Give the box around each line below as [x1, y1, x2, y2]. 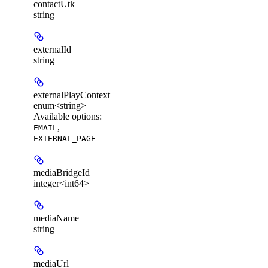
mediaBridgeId [33, 167, 90, 178]
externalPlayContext [33, 89, 110, 100]
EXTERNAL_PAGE [33, 133, 96, 143]
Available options [33, 111, 99, 121]
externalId [33, 44, 71, 54]
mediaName [33, 212, 79, 223]
